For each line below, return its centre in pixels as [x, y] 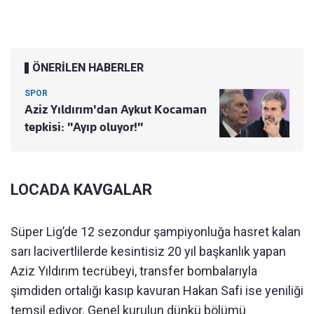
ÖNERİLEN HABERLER [88, 68]
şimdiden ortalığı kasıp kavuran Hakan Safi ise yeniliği [157, 291]
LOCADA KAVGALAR [81, 190]
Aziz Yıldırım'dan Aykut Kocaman [116, 110]
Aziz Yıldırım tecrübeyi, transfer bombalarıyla [134, 271]
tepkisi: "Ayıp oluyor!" [84, 127]
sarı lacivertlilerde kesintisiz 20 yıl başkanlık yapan [148, 252]
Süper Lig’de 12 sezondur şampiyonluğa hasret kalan [156, 232]
